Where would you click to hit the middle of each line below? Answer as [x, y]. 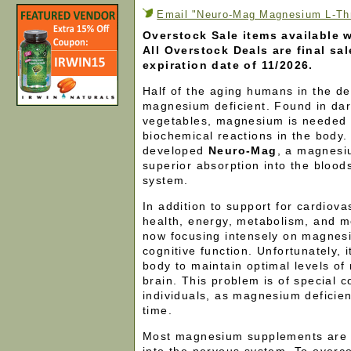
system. [166, 180]
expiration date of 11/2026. [228, 65]
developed [174, 150]
